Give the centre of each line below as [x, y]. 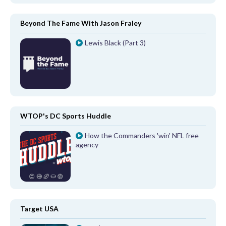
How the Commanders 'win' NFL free [142, 136]
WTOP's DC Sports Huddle [66, 116]
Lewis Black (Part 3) [115, 43]
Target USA [39, 209]
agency [87, 145]
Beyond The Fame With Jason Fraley [81, 23]
